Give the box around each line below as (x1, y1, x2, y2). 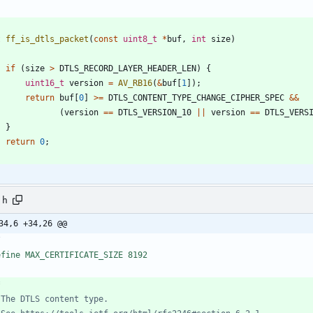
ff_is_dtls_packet (6, 34, 89, 45)
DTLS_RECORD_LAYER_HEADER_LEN (59, 64, 196, 74)
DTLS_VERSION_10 (118, 108, 191, 118)
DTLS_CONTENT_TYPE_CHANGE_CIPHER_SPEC (108, 93, 284, 103)
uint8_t (123, 34, 157, 45)
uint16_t (25, 78, 64, 89)
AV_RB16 (118, 78, 152, 89)
